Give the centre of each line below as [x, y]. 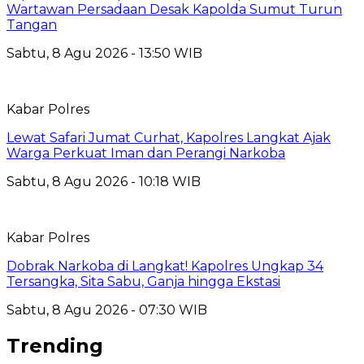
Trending [55, 346]
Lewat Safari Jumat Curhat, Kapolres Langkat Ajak [169, 138]
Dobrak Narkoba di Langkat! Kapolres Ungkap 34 [165, 266]
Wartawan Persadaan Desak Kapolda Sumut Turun [174, 10]
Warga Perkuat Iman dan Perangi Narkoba [146, 154]
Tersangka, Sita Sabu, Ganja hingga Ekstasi [143, 282]
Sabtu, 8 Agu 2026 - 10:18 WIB [104, 182]
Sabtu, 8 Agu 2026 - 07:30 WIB [107, 310]
